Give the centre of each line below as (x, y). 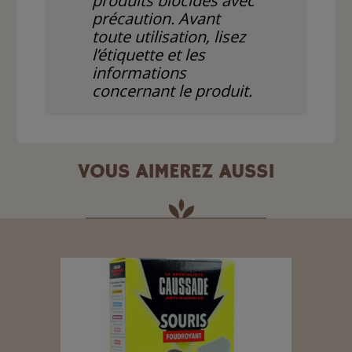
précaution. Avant (156, 19)
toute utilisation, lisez (169, 37)
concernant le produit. (172, 91)
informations (139, 73)
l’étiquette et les (149, 55)
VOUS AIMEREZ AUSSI (176, 172)
